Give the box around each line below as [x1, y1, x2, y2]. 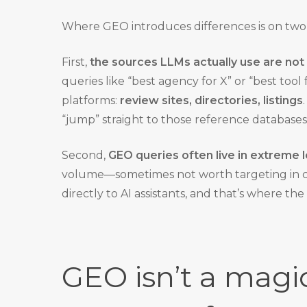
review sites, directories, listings [120, 94, 304, 107]
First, [62, 56, 90, 69]
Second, [62, 149, 109, 162]
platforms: [62, 94, 121, 107]
